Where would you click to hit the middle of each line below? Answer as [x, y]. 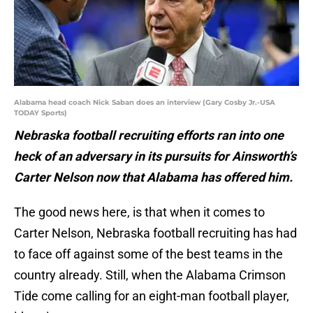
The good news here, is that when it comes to [139, 212]
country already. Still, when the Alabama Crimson [150, 275]
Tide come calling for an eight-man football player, [152, 296]
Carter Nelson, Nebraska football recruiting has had [155, 233]
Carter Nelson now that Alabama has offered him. [153, 177]
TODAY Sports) [41, 113]
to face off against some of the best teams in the [148, 254]
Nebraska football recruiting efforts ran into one [149, 136]
